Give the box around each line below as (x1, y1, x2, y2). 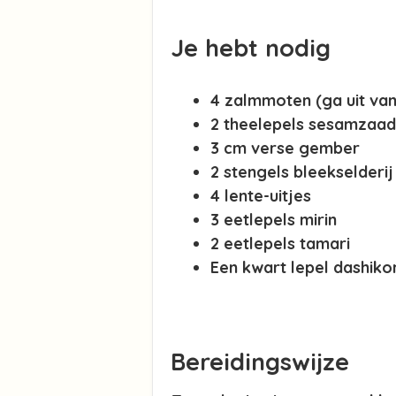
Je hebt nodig (171, 33, 331, 63)
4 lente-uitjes (210, 186, 311, 206)
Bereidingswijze (171, 346, 349, 377)
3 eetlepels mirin (210, 209, 337, 230)
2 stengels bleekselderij (210, 162, 393, 182)
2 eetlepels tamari (210, 233, 350, 254)
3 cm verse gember (210, 138, 360, 158)
